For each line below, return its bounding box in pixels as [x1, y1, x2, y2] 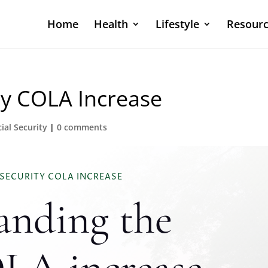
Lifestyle [155, 17, 199, 31]
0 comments [57, 121, 108, 133]
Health [93, 17, 128, 31]
